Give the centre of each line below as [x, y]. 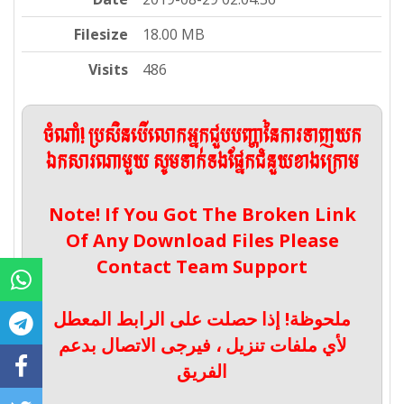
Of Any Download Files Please [202, 241]
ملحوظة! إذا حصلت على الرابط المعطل [202, 319]
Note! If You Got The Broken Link [202, 215]
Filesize [101, 35]
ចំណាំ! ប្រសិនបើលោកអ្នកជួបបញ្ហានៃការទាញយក [202, 138]
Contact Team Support [202, 267]
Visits [109, 70]
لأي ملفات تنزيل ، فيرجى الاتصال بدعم [202, 345]
